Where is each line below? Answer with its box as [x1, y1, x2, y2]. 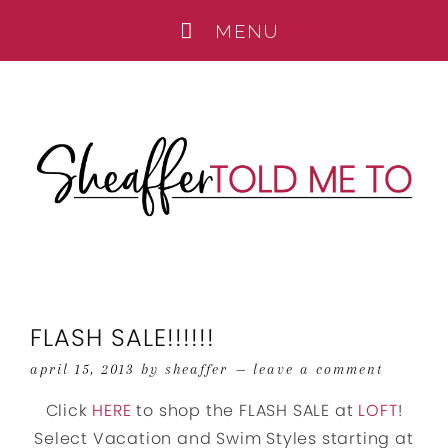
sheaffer [165, 361, 228, 377]
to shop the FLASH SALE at [131, 399, 359, 422]
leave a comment [253, 361, 383, 377]
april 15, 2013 [30, 361, 135, 377]
